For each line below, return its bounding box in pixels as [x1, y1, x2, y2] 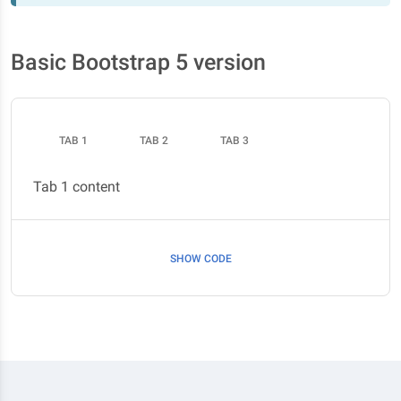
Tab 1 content [33, 178, 120, 195]
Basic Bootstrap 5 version [11, 49, 266, 75]
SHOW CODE [169, 252, 232, 265]
